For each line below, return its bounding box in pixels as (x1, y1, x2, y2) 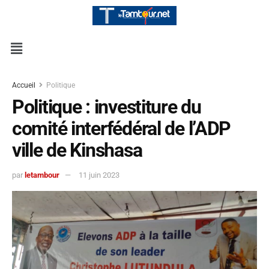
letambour (25, 171, 59, 180)
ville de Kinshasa (12, 139, 142, 162)
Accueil (12, 81, 37, 90)
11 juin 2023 (79, 171, 119, 180)
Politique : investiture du (12, 95, 201, 119)
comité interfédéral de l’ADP (12, 117, 231, 141)
